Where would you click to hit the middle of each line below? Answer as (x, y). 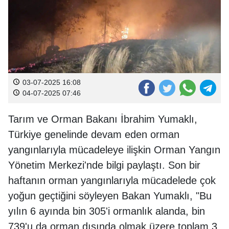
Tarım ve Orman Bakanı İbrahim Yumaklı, (103, 119)
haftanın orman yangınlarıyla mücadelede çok (112, 180)
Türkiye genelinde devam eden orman (94, 134)
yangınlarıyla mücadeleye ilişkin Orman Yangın (114, 150)
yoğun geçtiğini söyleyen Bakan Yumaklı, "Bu (110, 196)
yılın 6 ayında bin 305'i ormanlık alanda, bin (107, 211)
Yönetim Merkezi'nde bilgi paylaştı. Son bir (104, 165)
